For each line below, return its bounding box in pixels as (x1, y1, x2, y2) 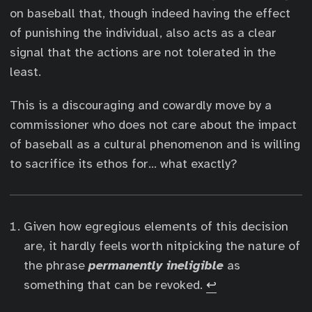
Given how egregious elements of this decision (24, 219, 288, 234)
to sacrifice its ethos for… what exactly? (10, 156, 237, 171)
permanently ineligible (88, 258, 224, 273)
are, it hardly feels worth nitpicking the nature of (24, 238, 300, 253)
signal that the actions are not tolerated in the (10, 45, 276, 60)
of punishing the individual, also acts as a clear (10, 25, 276, 40)
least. (10, 64, 41, 79)
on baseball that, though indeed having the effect (10, 6, 290, 21)
